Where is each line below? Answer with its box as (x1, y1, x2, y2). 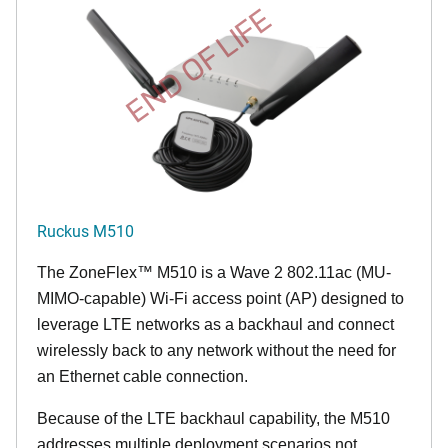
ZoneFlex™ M (69, 263, 170, 281)
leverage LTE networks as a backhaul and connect (37, 315, 394, 333)
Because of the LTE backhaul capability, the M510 (37, 409, 390, 427)
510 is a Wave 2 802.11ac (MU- (170, 263, 391, 281)
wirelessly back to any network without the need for (37, 341, 396, 359)
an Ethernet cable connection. (37, 367, 248, 385)
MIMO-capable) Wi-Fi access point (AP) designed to (37, 289, 404, 307)
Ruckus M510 (37, 219, 134, 241)
